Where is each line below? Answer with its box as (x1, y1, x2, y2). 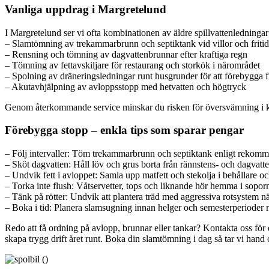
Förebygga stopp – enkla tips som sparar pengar (5, 124, 244, 137)
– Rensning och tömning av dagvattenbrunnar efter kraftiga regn (5, 49, 247, 59)
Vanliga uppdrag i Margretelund (5, 2, 166, 16)
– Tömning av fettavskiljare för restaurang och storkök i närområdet (5, 59, 260, 70)
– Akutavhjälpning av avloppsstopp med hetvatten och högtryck (5, 81, 246, 92)
